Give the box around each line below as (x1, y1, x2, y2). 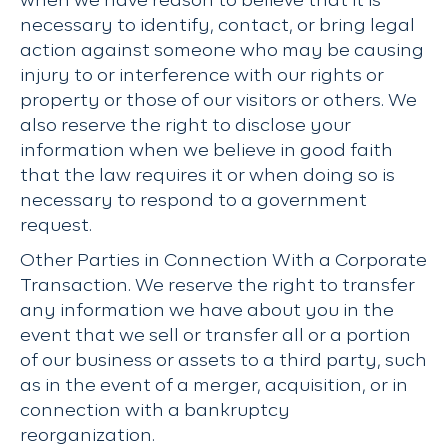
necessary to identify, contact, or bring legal (20, 17, 415, 35)
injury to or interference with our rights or (20, 67, 384, 85)
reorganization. (20, 427, 155, 445)
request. (20, 217, 92, 235)
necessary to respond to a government (20, 192, 367, 210)
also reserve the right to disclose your (20, 117, 351, 135)
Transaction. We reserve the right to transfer (20, 277, 415, 295)
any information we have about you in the (20, 302, 394, 320)
